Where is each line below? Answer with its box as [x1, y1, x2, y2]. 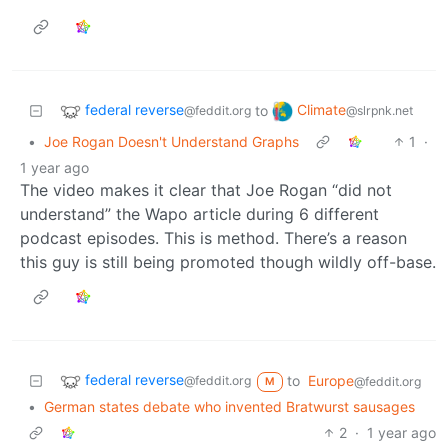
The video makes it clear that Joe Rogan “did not [20, 179, 392, 200]
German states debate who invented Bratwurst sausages [44, 397, 415, 415]
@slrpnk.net [346, 102, 413, 118]
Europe [307, 371, 354, 389]
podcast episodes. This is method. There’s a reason [20, 227, 407, 248]
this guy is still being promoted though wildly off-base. [20, 251, 436, 272]
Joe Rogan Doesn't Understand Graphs [44, 132, 299, 150]
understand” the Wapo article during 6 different [20, 203, 379, 224]
